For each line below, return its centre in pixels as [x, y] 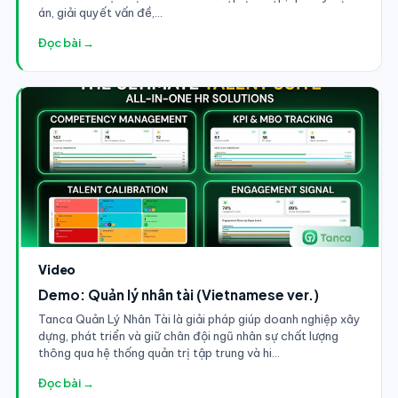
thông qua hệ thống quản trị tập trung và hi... [159, 352]
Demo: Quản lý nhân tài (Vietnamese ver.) [178, 294]
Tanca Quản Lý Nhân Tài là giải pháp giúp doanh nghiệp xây [199, 318]
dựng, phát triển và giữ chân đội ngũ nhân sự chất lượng [188, 335]
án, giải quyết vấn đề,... [100, 12]
